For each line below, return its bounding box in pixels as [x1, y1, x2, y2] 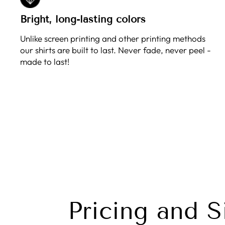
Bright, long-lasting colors [20, 13, 146, 25]
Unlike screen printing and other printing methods [20, 33, 205, 44]
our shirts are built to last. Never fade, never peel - [20, 45, 211, 55]
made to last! [20, 56, 69, 67]
